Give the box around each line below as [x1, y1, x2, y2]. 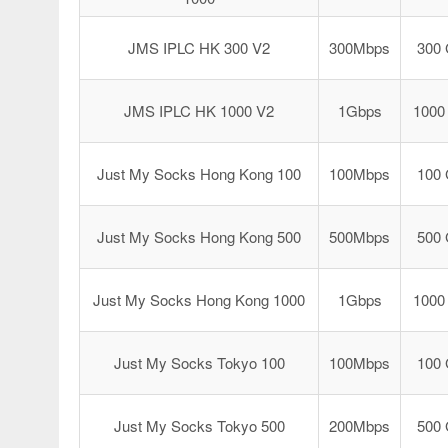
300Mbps [329, 37, 390, 58]
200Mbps [329, 415, 390, 436]
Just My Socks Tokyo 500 [113, 415, 285, 436]
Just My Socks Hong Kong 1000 [93, 289, 305, 310]
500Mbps [329, 226, 390, 247]
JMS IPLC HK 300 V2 [128, 37, 270, 58]
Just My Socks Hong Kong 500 [97, 226, 301, 247]
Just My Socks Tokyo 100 [113, 352, 285, 373]
